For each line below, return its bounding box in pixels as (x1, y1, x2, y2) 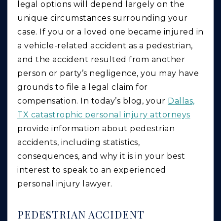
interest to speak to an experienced (17, 165, 166, 175)
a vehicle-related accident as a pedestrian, (17, 41, 193, 51)
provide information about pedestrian (17, 124, 175, 134)
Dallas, (168, 96, 195, 106)
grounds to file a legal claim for (17, 82, 148, 92)
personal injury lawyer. (17, 179, 112, 189)
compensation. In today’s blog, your (17, 96, 168, 106)
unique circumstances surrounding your (17, 13, 188, 23)
